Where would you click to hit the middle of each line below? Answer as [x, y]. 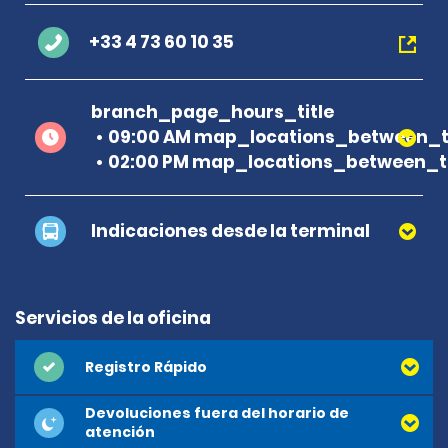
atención [120, 432]
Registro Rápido [146, 366]
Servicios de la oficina [113, 318]
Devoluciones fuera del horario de [217, 413]
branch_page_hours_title [212, 112]
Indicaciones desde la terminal [230, 231]
